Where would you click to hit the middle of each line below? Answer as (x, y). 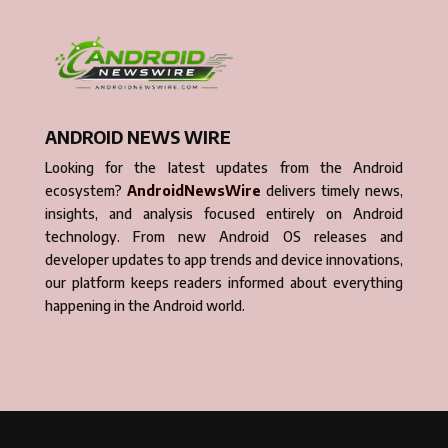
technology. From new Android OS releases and (224, 236)
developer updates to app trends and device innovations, (224, 259)
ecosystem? (85, 190)
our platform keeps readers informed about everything (224, 282)
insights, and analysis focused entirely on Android (224, 213)
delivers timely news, (332, 190)
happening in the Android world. (144, 305)
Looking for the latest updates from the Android (224, 167)
